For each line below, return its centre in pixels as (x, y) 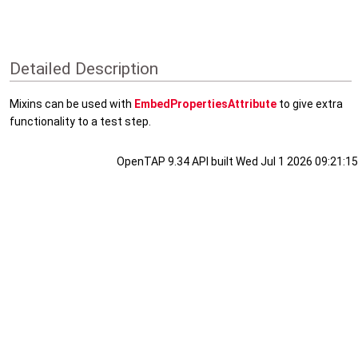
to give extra (310, 104)
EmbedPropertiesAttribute (205, 104)
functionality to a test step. (80, 122)
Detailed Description (84, 68)
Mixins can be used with (72, 104)
